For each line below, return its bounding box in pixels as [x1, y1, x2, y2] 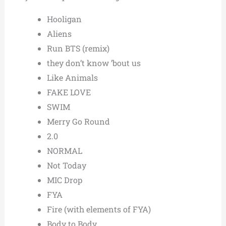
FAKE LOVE [46, 87, 91, 98]
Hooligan [46, 14, 82, 25]
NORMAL [46, 145, 82, 156]
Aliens [46, 28, 72, 39]
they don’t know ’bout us [46, 58, 141, 69]
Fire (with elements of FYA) [46, 204, 151, 215]
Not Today [46, 160, 86, 171]
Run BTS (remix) [46, 43, 109, 54]
